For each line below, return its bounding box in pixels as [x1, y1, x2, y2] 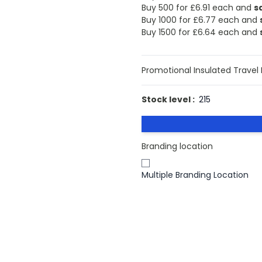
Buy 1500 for [141, 26, 192, 38]
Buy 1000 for [141, 13, 193, 26]
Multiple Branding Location [141, 169, 249, 181]
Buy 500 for [141, 1, 190, 13]
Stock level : [141, 93, 195, 105]
